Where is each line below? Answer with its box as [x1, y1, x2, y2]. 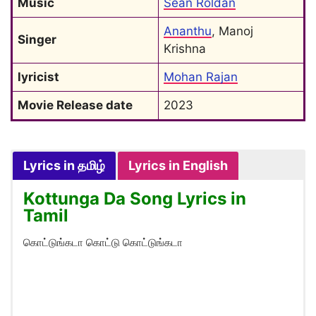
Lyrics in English [128, 158, 228, 173]
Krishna [164, 42, 206, 56]
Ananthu [164, 24, 212, 38]
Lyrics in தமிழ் [23, 158, 105, 173]
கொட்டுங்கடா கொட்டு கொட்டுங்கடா [23, 236, 183, 249]
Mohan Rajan [164, 70, 238, 84]
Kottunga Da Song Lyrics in [23, 188, 246, 209]
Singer [18, 32, 56, 47]
